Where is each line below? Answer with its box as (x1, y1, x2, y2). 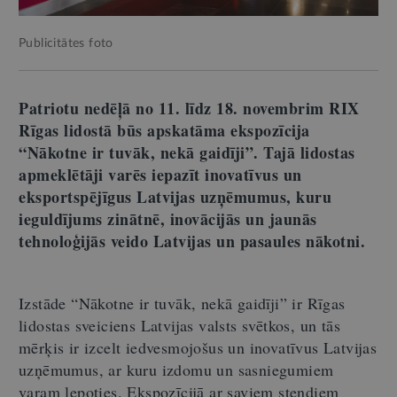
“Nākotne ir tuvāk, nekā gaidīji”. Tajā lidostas (19, 140, 355, 164)
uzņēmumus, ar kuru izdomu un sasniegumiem (19, 358, 334, 380)
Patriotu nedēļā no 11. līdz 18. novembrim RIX (19, 96, 360, 120)
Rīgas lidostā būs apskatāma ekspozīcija (19, 118, 310, 142)
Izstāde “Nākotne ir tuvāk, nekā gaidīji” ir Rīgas (19, 292, 346, 314)
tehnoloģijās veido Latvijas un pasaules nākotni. (19, 229, 371, 253)
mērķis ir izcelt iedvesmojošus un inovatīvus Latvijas (19, 336, 378, 358)
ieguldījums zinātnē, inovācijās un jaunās (19, 206, 317, 230)
